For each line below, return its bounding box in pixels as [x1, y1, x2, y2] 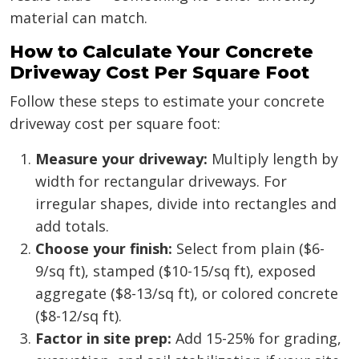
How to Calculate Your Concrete [10, 41, 313, 63]
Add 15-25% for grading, [171, 329, 341, 349]
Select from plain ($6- [172, 239, 325, 259]
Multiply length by [208, 149, 338, 169]
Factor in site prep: [35, 329, 171, 349]
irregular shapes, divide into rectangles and [35, 194, 337, 214]
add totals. [35, 216, 109, 236]
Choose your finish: [35, 239, 172, 259]
